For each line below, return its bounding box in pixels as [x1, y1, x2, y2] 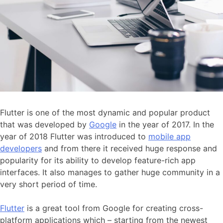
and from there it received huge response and [42, 143, 217, 153]
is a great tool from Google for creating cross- [24, 203, 203, 213]
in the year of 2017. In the [116, 119, 214, 129]
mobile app [148, 131, 191, 141]
